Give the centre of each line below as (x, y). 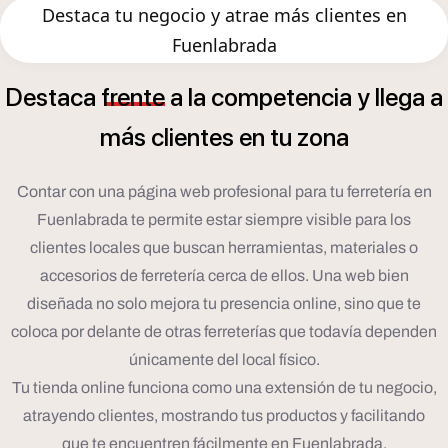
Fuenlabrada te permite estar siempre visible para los (224, 220)
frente (133, 97)
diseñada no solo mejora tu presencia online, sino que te (224, 304)
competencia (281, 97)
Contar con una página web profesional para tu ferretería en (224, 192)
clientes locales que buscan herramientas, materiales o (224, 248)
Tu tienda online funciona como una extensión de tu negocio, (224, 388)
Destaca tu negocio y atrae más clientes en (224, 15)
